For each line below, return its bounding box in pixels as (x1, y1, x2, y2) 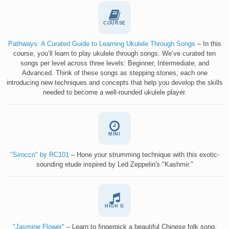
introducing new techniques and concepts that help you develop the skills (6, 78, 223, 86)
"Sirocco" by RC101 (10, 150, 69, 158)
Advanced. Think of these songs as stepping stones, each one (21, 68, 208, 77)
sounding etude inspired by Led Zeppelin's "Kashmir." (36, 160, 193, 168)
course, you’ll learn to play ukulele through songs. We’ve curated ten (13, 49, 216, 57)
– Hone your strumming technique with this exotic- (68, 150, 219, 158)
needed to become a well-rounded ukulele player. (42, 88, 187, 96)
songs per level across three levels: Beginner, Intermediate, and (20, 59, 209, 67)
